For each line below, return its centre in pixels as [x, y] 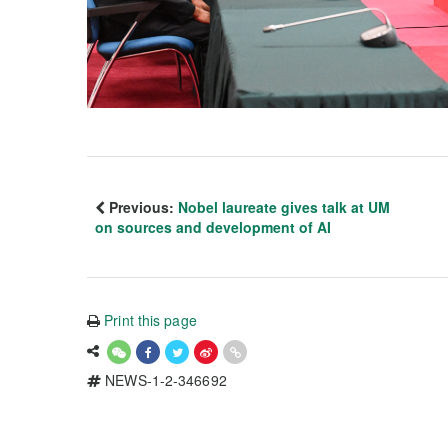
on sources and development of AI [213, 226]
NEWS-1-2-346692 [164, 379]
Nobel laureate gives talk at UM [284, 206]
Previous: [141, 206]
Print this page [150, 319]
